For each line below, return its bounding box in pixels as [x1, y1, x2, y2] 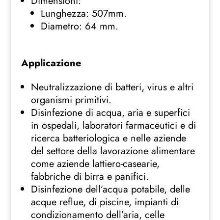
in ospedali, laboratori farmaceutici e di [30, 118, 196, 133]
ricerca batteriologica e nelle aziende [30, 131, 186, 146]
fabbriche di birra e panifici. [30, 169, 149, 184]
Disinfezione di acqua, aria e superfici [30, 106, 190, 120]
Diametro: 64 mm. [40, 19, 118, 34]
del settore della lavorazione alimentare [30, 144, 195, 159]
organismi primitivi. [30, 93, 111, 108]
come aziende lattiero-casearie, [30, 157, 160, 171]
